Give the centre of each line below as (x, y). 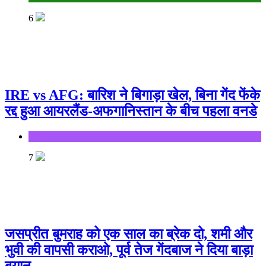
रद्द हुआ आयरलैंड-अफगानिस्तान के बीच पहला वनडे (131, 111)
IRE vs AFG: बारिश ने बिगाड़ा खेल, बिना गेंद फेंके (132, 95)
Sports (40, 136)
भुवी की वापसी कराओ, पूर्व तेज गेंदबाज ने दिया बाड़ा (129, 250)
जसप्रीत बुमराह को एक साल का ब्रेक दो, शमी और (129, 234)
